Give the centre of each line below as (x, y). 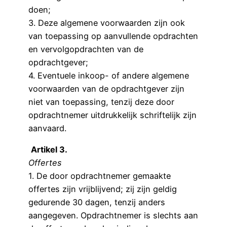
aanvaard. (47, 128)
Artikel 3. (49, 150)
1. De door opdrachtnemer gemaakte (100, 176)
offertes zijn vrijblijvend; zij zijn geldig (103, 189)
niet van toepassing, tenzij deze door (101, 102)
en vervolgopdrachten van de (86, 49)
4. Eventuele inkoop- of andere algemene (109, 75)
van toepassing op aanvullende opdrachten (113, 36)
